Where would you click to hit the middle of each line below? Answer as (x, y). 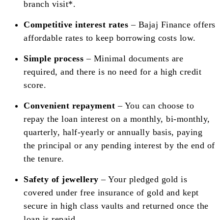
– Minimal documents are (133, 58)
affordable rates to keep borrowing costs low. (110, 38)
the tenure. (44, 158)
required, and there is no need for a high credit (112, 71)
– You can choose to (154, 105)
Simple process (54, 58)
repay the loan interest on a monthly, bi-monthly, (117, 119)
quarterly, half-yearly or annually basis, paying (113, 132)
